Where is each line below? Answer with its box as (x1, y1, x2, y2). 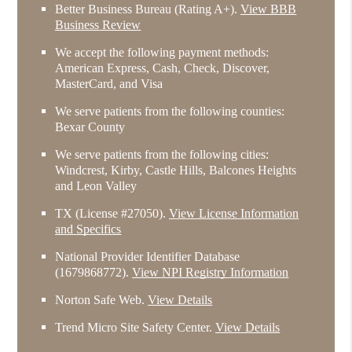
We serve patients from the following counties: (55, 103, 285, 119)
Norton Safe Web (55, 291, 142, 307)
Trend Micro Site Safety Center (55, 319, 210, 335)
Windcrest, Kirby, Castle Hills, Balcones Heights (55, 162, 297, 178)
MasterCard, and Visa (55, 75, 163, 91)
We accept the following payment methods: (55, 44, 269, 60)
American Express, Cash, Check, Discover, (55, 60, 270, 75)
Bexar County (55, 119, 126, 134)
